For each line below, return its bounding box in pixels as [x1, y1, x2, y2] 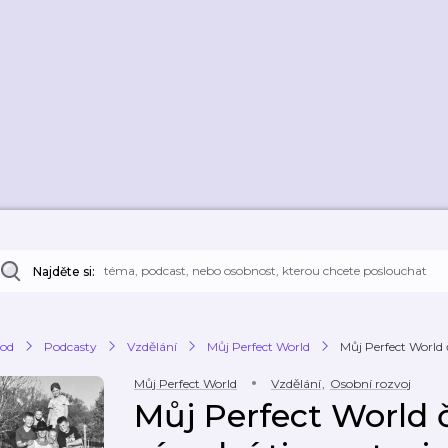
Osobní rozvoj [330, 376, 411, 391]
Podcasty [44, 338, 97, 354]
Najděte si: [33, 264, 95, 279]
